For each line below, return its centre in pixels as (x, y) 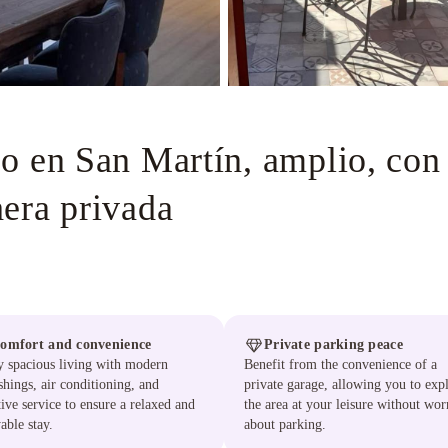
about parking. (285, 424)
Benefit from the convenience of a (340, 364)
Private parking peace (333, 344)
